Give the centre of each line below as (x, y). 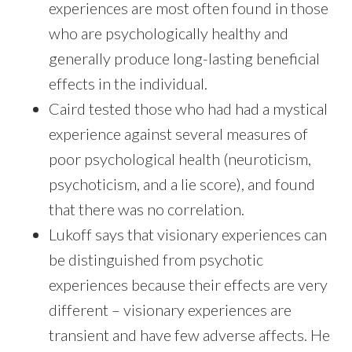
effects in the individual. (128, 84)
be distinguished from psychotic (156, 260)
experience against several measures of (179, 134)
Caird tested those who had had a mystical (189, 109)
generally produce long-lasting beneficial (185, 59)
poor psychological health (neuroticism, (180, 159)
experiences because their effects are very (189, 285)
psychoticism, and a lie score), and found (182, 184)
